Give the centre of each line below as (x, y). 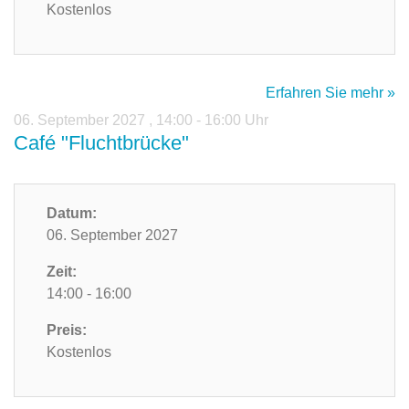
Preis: (67, 330)
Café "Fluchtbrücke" (101, 143)
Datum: (72, 214)
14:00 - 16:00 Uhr (212, 121)
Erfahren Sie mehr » (330, 93)
